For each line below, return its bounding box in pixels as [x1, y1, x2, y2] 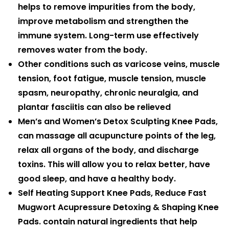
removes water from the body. [18, 43, 147, 56]
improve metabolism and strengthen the [18, 15, 189, 27]
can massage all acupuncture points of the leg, [18, 129, 216, 142]
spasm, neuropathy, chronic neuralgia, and [18, 86, 198, 99]
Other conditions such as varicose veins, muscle [18, 58, 220, 70]
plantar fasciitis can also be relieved [18, 101, 171, 113]
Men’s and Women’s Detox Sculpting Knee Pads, [18, 115, 218, 127]
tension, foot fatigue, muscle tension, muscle [18, 72, 206, 84]
